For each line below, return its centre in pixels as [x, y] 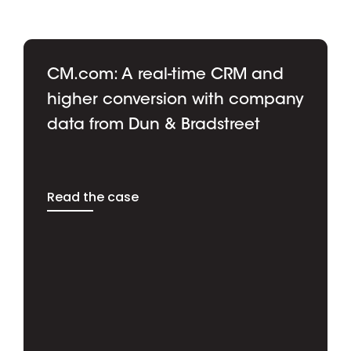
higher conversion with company [175, 100]
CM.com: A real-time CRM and [165, 75]
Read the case [93, 197]
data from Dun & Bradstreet [154, 125]
